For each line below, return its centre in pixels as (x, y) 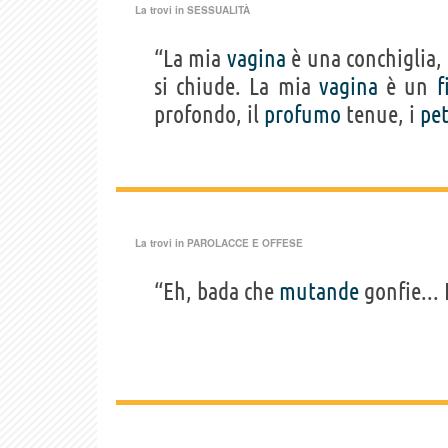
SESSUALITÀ (218, 9)
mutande (319, 291)
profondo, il (209, 114)
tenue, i (380, 114)
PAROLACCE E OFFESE (245, 242)
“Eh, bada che (216, 291)
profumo (302, 114)
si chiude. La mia (236, 86)
